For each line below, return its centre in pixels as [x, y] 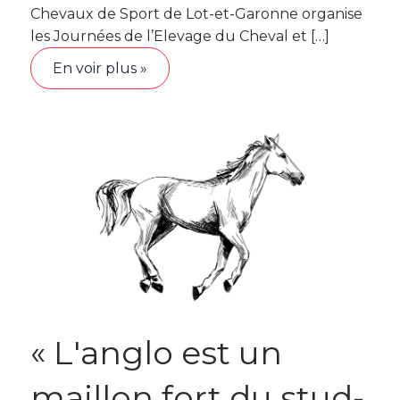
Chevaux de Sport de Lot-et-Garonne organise [196, 14]
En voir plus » [100, 69]
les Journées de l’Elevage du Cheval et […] [180, 37]
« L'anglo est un [156, 352]
